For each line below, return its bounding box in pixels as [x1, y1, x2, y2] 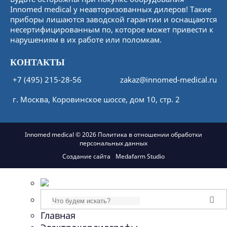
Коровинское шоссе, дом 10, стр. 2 [52, 94, 180, 104]
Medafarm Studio [116, 152, 165, 161]
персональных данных [80, 138, 147, 147]
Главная [41, 209, 75, 221]
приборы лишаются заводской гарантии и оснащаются [10, 14, 217, 24]
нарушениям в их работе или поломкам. [10, 34, 162, 45]
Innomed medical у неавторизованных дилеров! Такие [10, 4, 211, 14]
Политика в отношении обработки [98, 130, 202, 139]
